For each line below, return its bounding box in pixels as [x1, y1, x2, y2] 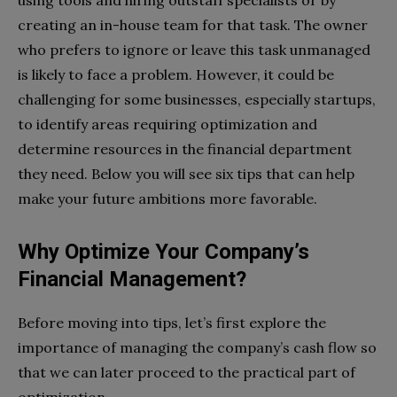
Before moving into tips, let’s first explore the [18, 314, 326, 332]
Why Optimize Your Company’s [18, 239, 309, 265]
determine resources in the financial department [18, 140, 352, 159]
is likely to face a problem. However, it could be [18, 66, 334, 84]
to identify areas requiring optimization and [18, 115, 317, 134]
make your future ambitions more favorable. [18, 190, 317, 208]
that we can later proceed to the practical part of [18, 363, 355, 382]
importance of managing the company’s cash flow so [18, 339, 377, 357]
